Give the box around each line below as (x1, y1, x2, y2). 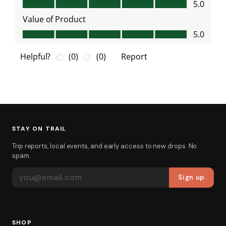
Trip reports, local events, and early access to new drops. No (12, 142, 197, 151)
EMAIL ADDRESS (12, 167, 73, 176)
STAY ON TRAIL (12, 125, 67, 133)
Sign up (178, 173, 205, 182)
